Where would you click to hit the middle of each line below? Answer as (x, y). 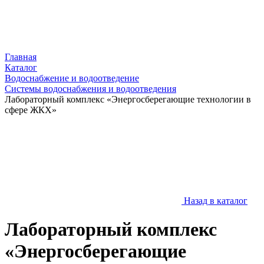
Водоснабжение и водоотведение (72, 78)
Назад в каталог (216, 201)
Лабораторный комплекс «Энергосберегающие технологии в (128, 99)
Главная (21, 57)
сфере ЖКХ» (31, 110)
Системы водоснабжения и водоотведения (90, 89)
